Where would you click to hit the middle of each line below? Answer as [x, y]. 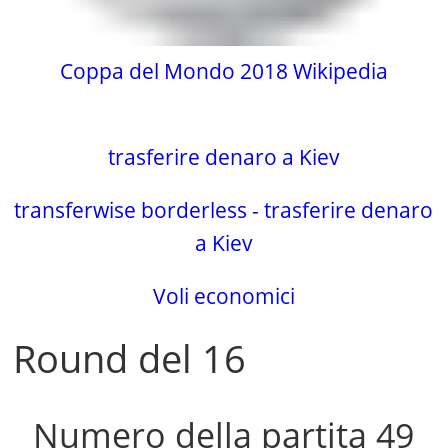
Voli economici [223, 296]
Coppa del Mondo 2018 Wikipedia [223, 71]
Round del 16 [130, 358]
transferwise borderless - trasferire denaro [224, 210]
